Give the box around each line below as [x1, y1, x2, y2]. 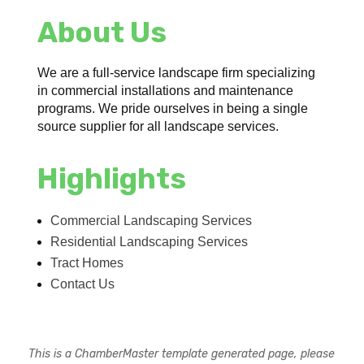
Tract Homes [50, 255, 124, 270]
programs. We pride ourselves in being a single [37, 101, 309, 115]
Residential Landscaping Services [50, 234, 249, 249]
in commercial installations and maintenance [37, 83, 294, 97]
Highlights [37, 161, 187, 196]
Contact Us [50, 276, 115, 291]
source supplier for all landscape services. [37, 119, 279, 133]
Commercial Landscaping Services [50, 213, 253, 227]
